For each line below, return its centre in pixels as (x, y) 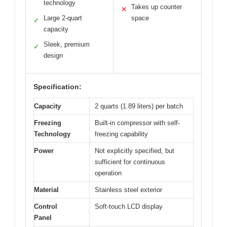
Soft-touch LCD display (129, 206)
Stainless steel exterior (128, 190)
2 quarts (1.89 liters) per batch (139, 106)
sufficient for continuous (130, 162)
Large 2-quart (63, 18)
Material (46, 190)
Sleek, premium (67, 44)
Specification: (58, 86)
